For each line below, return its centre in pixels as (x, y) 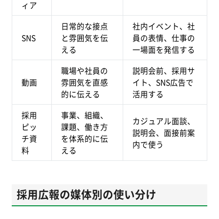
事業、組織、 (85, 115)
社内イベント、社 (164, 26)
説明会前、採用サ (164, 71)
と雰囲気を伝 (85, 38)
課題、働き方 (85, 127)
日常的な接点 (85, 26)
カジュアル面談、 (164, 121)
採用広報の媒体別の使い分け (86, 194)
